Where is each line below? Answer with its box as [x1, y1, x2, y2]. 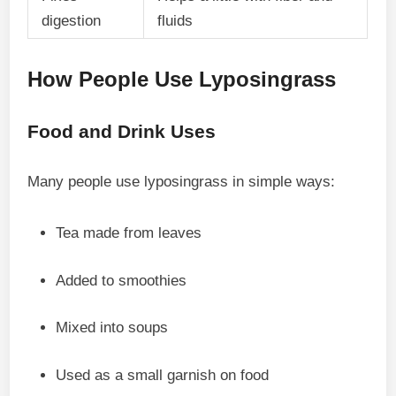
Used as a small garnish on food [56, 366, 270, 384]
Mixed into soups [56, 319, 169, 336]
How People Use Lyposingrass [27, 67, 337, 91]
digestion [42, 12, 102, 29]
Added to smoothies [56, 271, 187, 289]
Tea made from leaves [56, 225, 202, 241]
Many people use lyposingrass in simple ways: [27, 173, 336, 190]
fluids [157, 12, 194, 29]
